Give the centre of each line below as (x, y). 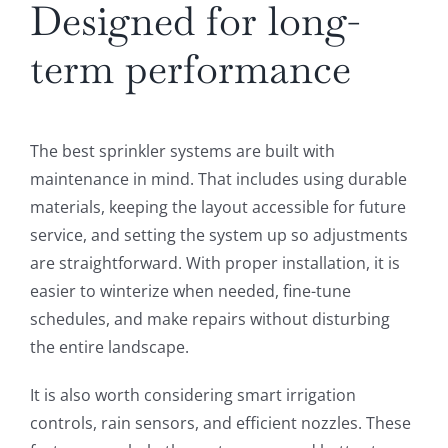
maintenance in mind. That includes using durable (218, 179)
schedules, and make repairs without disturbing (209, 319)
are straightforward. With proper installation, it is (214, 263)
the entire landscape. (109, 347)
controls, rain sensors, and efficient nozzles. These (220, 423)
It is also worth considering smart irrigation (192, 395)
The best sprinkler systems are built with (182, 151)
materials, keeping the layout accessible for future (217, 207)
